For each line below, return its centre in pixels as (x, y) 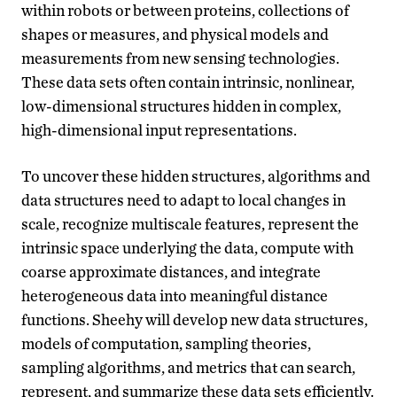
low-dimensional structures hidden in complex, (181, 105)
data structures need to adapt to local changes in (183, 199)
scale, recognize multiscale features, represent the (190, 223)
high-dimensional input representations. (159, 129)
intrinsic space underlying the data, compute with (187, 247)
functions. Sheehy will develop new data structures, (195, 319)
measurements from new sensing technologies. (180, 58)
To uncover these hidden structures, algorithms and (196, 175)
